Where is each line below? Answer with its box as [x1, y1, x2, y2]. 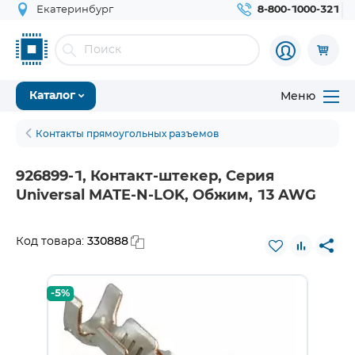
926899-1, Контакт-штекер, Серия [16, 170, 274, 184]
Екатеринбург [36, 5, 113, 15]
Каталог [29, 90, 75, 101]
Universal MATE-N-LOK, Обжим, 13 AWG [16, 189, 316, 203]
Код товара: [16, 236, 87, 247]
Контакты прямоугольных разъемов [36, 128, 219, 139]
